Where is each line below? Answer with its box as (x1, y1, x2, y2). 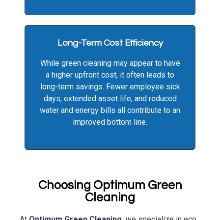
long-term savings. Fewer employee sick (40, 82, 180, 92)
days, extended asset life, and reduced (43, 94, 177, 104)
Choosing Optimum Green (38, 179, 182, 192)
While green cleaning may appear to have (40, 58, 180, 68)
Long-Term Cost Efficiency (57, 38, 163, 48)
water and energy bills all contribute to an (40, 106, 180, 115)
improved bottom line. (73, 117, 147, 127)
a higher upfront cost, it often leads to (46, 70, 174, 80)
